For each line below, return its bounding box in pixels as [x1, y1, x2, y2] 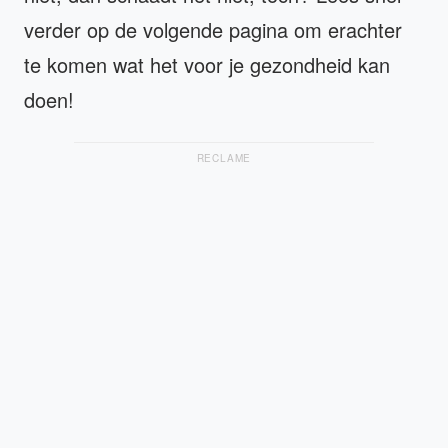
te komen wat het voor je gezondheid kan [24, 50, 390, 80]
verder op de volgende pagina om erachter [24, 15, 402, 45]
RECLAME [196, 151, 252, 166]
